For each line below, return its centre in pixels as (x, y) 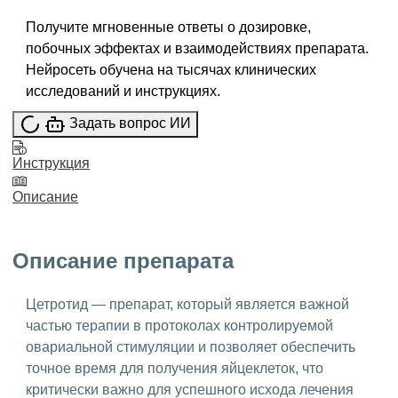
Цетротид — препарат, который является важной (187, 304)
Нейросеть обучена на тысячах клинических (171, 70)
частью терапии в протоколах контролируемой (179, 325)
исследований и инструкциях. (123, 92)
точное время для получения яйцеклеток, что (175, 368)
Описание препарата (123, 261)
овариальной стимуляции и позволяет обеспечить (191, 346)
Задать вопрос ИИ (130, 123)
